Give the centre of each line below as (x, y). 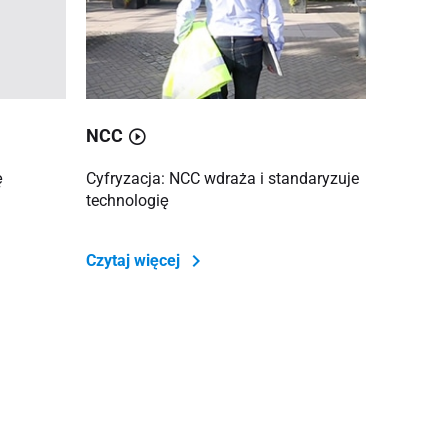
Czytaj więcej (134, 260)
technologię (127, 200)
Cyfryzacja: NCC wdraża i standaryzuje (222, 178)
